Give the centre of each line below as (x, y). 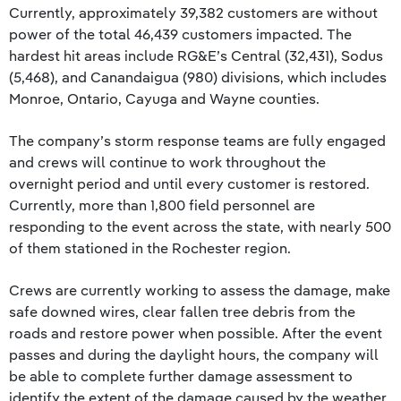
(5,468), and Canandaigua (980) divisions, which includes (198, 77)
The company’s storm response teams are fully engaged (197, 141)
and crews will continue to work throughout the (167, 162)
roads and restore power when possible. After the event (196, 333)
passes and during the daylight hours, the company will (194, 354)
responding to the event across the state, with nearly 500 (200, 226)
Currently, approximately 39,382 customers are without (193, 13)
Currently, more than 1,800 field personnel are (162, 205)
